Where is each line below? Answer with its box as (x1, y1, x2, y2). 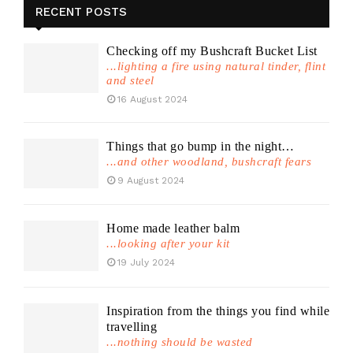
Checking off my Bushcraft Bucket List (106, 44, 318, 58)
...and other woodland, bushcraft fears (106, 155, 311, 168)
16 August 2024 (117, 94, 188, 105)
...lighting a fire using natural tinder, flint (106, 60, 325, 72)
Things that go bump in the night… (106, 139, 295, 153)
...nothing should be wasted (106, 335, 253, 348)
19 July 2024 (117, 257, 175, 269)
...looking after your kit (106, 237, 230, 251)
